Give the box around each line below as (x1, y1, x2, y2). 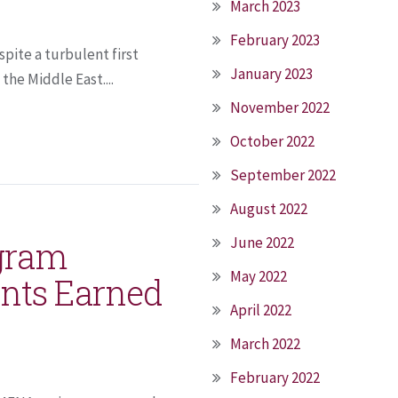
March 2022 (230, 334, 300, 354)
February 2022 (230, 368, 320, 387)
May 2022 (230, 267, 287, 286)
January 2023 (230, 64, 313, 84)
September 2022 (230, 165, 336, 185)
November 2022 (230, 98, 330, 117)
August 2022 (230, 199, 307, 219)
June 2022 (230, 233, 294, 252)
